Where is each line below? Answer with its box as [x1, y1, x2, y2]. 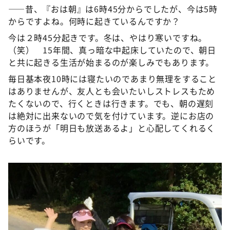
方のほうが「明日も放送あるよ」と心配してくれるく [8, 121, 216, 134]
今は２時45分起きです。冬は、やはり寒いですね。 [8, 31, 207, 44]
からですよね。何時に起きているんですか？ [8, 14, 180, 27]
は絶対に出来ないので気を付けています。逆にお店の [8, 109, 215, 122]
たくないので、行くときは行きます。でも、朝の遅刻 [8, 97, 214, 109]
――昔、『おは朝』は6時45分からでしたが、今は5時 [8, 2, 218, 15]
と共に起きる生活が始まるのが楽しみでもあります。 [8, 55, 215, 68]
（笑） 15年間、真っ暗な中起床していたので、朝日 [8, 43, 217, 56]
